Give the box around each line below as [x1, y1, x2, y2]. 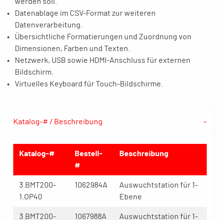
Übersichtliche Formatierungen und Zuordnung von [15, 33, 192, 41]
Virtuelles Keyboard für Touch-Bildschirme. [15, 80, 163, 88]
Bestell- [75, 150, 103, 158]
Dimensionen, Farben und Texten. [15, 45, 130, 53]
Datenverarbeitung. [15, 21, 82, 29]
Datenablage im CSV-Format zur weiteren [15, 9, 156, 17]
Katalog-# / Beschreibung [13, 118, 103, 126]
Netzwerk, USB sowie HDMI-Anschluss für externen [15, 56, 191, 64]
